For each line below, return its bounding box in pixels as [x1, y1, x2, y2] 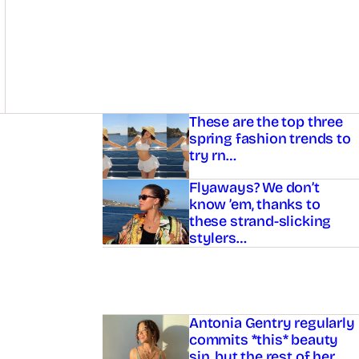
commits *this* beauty [188, 336, 339, 354]
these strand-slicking [188, 212, 332, 231]
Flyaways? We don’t [188, 179, 320, 197]
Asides [101, 111, 184, 147]
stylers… [188, 229, 247, 248]
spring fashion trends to [188, 130, 351, 148]
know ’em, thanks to [188, 196, 321, 214]
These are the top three [188, 113, 343, 131]
